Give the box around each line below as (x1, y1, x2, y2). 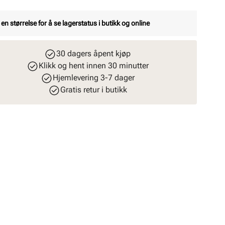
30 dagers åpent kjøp (56, 49, 131, 58)
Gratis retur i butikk (60, 85, 127, 94)
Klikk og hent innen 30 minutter (38, 61, 149, 70)
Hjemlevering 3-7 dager (52, 73, 135, 82)
